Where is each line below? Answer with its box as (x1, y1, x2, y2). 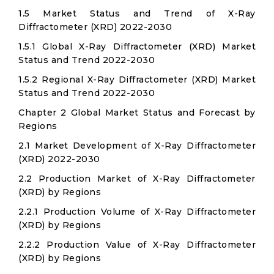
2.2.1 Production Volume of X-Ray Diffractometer (18, 206, 256, 217)
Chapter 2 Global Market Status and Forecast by (18, 107, 256, 118)
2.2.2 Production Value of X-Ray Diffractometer (18, 239, 256, 250)
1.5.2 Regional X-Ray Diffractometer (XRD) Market (18, 74, 256, 85)
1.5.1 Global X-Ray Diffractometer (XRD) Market (18, 41, 256, 52)
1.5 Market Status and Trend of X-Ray (18, 8, 256, 19)
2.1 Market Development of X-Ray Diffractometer (18, 140, 256, 151)
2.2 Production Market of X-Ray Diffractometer (18, 173, 256, 184)
